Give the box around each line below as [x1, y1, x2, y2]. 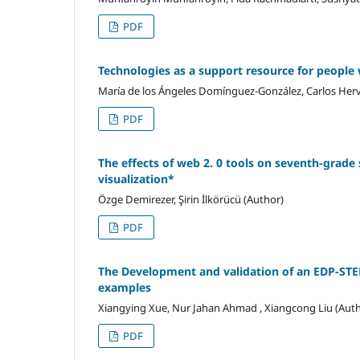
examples [98, 279, 151, 295]
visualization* [98, 170, 174, 186]
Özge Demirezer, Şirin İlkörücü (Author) [98, 191, 284, 207]
